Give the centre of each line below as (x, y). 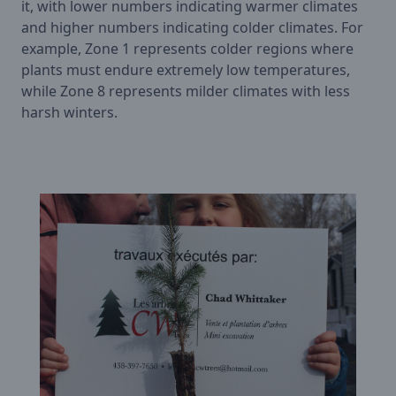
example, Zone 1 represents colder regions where (187, 49)
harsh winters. (69, 113)
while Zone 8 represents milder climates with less (186, 91)
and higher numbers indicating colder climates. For (192, 28)
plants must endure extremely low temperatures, (186, 70)
